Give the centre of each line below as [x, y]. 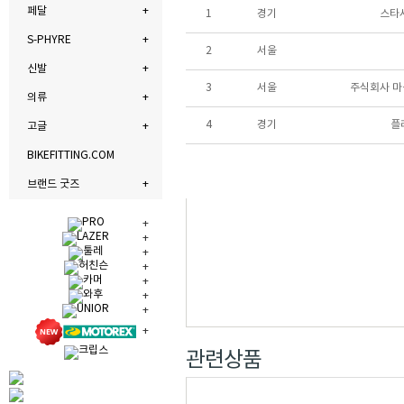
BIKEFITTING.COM [71, 156]
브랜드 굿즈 [53, 184]
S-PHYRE [49, 40]
